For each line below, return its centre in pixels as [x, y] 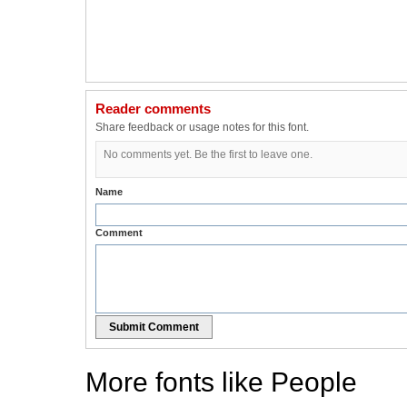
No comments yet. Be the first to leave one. [208, 155]
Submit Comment [154, 328]
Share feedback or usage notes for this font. [202, 128]
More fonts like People [221, 382]
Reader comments [153, 109]
